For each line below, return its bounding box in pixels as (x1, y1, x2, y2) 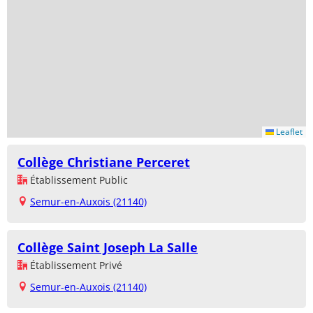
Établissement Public (27, 173, 128, 187)
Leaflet (274, 126, 303, 138)
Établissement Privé (27, 259, 122, 272)
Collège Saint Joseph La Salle (17, 239, 198, 256)
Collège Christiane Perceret (17, 154, 190, 171)
